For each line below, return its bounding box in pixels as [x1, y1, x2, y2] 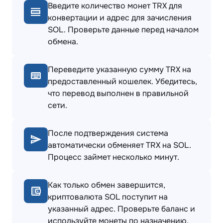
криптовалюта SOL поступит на [48, 192, 168, 202]
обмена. [48, 36, 78, 47]
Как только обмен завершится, [48, 180, 165, 190]
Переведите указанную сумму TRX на [48, 64, 191, 75]
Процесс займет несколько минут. [48, 152, 179, 162]
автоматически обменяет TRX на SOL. [48, 140, 191, 150]
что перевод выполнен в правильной [48, 88, 189, 99]
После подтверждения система [48, 128, 168, 138]
